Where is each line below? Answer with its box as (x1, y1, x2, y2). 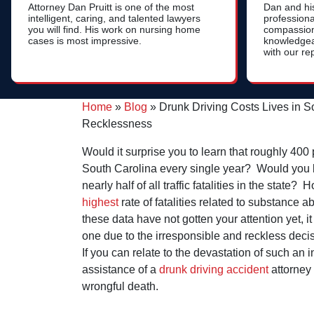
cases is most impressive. (28, 35, 142, 47)
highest (82, 196, 118, 208)
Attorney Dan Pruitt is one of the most (28, 1, 194, 13)
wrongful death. (82, 280, 158, 292)
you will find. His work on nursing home (28, 24, 200, 36)
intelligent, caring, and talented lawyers (28, 13, 200, 25)
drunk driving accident (159, 263, 271, 275)
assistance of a (82, 263, 159, 275)
